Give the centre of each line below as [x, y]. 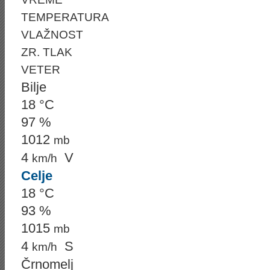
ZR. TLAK [47, 52]
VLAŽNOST [52, 35]
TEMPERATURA [65, 17]
